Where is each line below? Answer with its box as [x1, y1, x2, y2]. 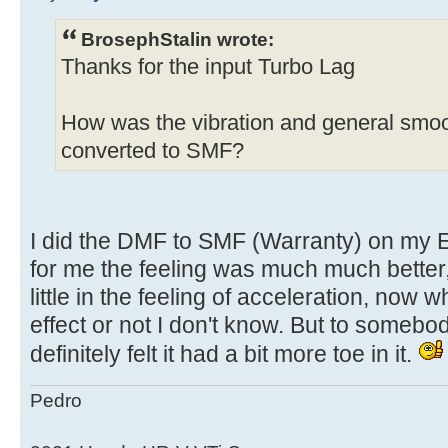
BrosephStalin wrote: [81, 27, 274, 50]
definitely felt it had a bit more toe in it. [30, 340, 418, 367]
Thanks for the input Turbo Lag [61, 54, 355, 79]
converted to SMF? [61, 138, 244, 163]
